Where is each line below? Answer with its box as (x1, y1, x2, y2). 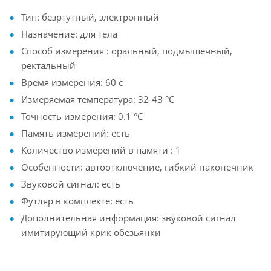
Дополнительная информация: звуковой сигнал (21, 211, 236, 224)
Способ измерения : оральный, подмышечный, (21, 44, 232, 57)
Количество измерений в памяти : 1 (21, 143, 181, 156)
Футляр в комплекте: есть (21, 194, 134, 207)
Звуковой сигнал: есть (21, 177, 120, 190)
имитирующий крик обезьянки (21, 226, 161, 238)
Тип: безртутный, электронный (21, 10, 159, 23)
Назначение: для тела (21, 27, 117, 40)
